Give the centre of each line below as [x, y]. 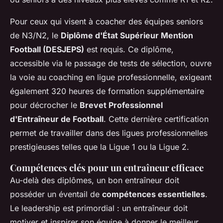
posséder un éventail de [56, 194]
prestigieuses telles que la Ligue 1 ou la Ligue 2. [100, 147]
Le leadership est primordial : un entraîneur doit [99, 208]
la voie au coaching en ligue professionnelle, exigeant [111, 77]
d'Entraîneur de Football [57, 119]
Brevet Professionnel [121, 105]
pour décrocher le [45, 105]
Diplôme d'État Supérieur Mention [127, 35]
